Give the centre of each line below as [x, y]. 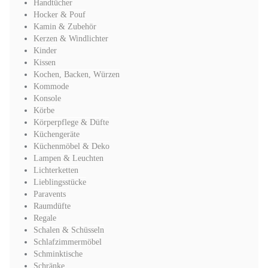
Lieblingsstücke [60, 182]
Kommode [51, 86]
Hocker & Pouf [60, 15]
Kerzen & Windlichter [71, 39]
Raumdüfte [52, 206]
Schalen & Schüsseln [69, 230]
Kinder [45, 51]
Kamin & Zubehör [65, 27]
